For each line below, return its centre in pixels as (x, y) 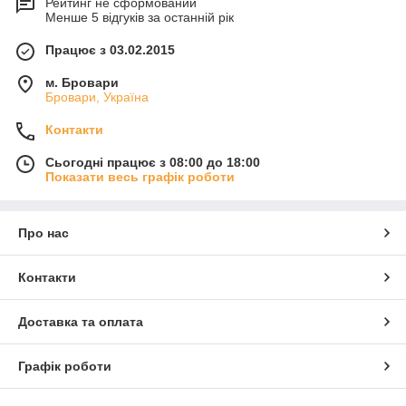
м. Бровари (82, 83)
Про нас (43, 233)
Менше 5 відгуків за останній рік (140, 18)
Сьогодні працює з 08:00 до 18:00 (153, 163)
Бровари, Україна (97, 97)
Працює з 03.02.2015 (110, 50)
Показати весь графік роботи (140, 177)
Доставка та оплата (81, 322)
